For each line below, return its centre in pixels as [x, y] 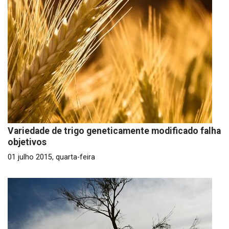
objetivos [27, 142]
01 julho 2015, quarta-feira [51, 157]
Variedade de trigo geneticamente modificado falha [114, 131]
